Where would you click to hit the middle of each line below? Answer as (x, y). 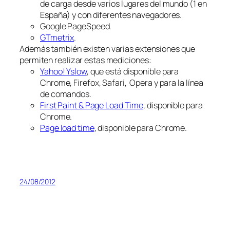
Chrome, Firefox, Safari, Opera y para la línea (122, 82)
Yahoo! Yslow (63, 71)
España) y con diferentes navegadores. (111, 15)
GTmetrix (57, 37)
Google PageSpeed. (76, 26)
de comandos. (66, 94)
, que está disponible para (133, 71)
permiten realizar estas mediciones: (85, 60)
